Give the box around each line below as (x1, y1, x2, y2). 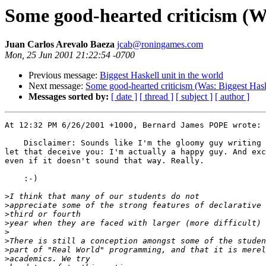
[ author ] (215, 91, 249, 102)
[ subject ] (176, 91, 213, 102)
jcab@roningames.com (117, 39, 203, 50)
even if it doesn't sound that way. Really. (5, 156, 204, 166)
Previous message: (28, 70, 100, 81)
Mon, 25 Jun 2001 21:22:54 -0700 (5, 50, 135, 61)
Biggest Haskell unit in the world (100, 70, 223, 81)
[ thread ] (140, 91, 173, 102)
